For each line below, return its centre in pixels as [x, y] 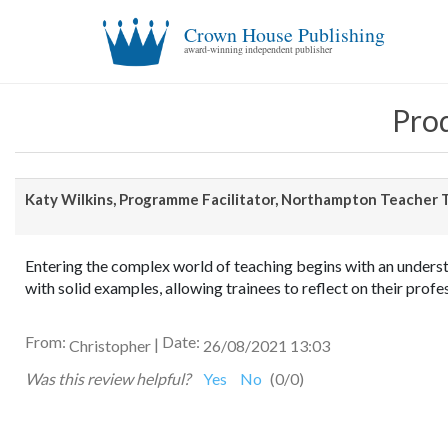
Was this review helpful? [107, 378]
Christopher [110, 345]
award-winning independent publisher [258, 49]
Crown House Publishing [285, 34]
